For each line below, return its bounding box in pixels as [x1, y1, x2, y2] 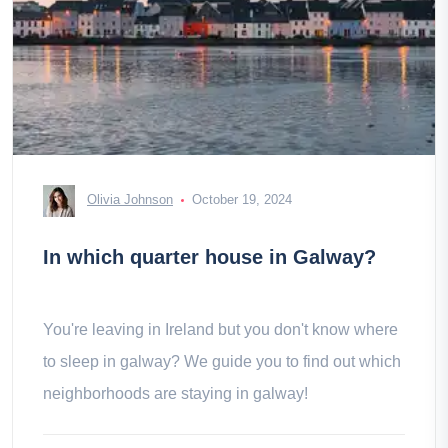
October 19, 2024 [192, 192, 292, 208]
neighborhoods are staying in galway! [43, 385, 308, 402]
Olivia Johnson [87, 192, 173, 208]
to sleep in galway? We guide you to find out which [43, 353, 401, 370]
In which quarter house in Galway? [43, 246, 376, 268]
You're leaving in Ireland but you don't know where [43, 321, 398, 338]
